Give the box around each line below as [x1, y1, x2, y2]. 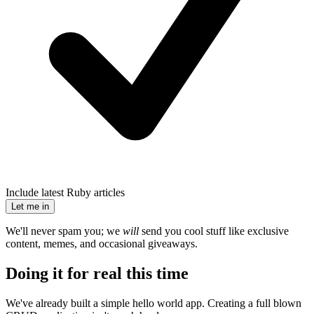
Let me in [11, 201, 49, 212]
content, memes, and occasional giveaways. [6, 238, 198, 250]
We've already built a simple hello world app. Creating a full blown [6, 297, 301, 310]
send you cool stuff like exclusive [139, 225, 289, 238]
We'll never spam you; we [6, 225, 123, 238]
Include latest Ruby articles [6, 186, 125, 199]
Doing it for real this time [6, 264, 189, 283]
